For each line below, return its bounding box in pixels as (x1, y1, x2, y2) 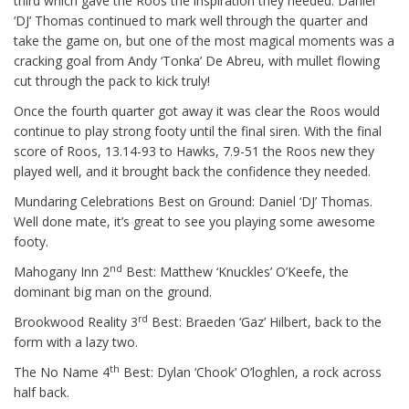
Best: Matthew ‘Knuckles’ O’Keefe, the (122, 263, 349, 281)
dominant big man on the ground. (14, 283, 212, 301)
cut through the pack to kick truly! (14, 72, 210, 90)
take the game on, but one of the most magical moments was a (14, 32, 394, 50)
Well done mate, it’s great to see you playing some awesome (14, 213, 375, 231)
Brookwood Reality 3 (14, 313, 138, 331)
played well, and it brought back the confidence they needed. (14, 163, 371, 181)
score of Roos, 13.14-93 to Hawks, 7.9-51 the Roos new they (14, 142, 374, 161)
